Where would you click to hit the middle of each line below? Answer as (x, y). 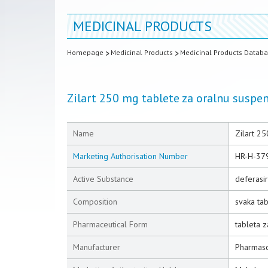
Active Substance (103, 179)
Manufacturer (97, 247)
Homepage (85, 52)
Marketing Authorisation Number (130, 156)
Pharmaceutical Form (110, 224)
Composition (95, 202)
